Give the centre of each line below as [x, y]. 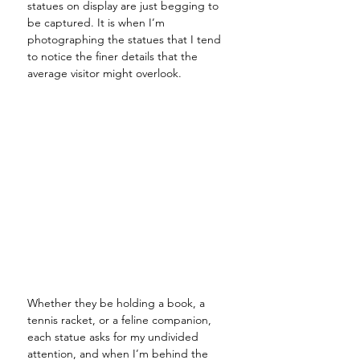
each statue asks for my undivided [115, 337]
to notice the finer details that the [114, 57]
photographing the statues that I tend [126, 40]
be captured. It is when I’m [98, 23]
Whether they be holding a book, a [118, 303]
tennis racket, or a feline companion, [121, 320]
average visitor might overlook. [106, 74]
